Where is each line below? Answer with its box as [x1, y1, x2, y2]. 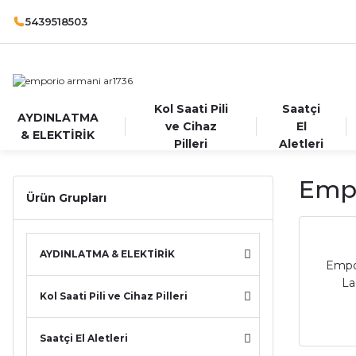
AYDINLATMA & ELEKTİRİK [40, 248, 175, 260]
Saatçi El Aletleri [40, 332, 128, 344]
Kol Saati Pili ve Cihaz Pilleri [40, 290, 188, 302]
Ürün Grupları [26, 191, 106, 205]
